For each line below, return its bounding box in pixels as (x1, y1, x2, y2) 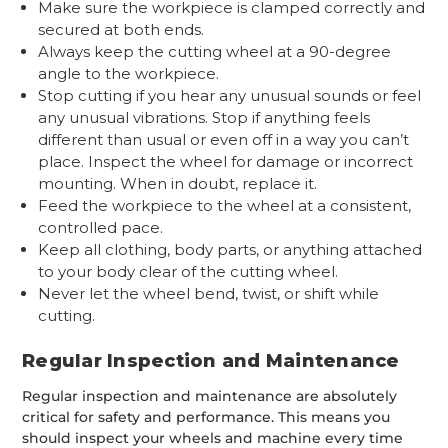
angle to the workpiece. (38, 63, 220, 83)
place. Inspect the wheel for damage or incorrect (38, 151, 414, 171)
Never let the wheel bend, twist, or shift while (38, 283, 380, 303)
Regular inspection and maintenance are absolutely (22, 386, 398, 405)
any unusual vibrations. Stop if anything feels (38, 107, 371, 127)
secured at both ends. (38, 19, 205, 39)
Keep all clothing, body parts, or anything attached (38, 239, 423, 259)
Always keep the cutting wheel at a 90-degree (38, 41, 392, 61)
